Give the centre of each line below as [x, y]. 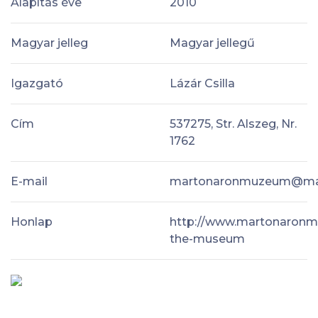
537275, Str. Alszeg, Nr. [233, 124]
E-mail [29, 181]
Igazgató [37, 83]
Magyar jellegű [212, 43]
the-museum [207, 238]
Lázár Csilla [202, 83]
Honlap [32, 221]
